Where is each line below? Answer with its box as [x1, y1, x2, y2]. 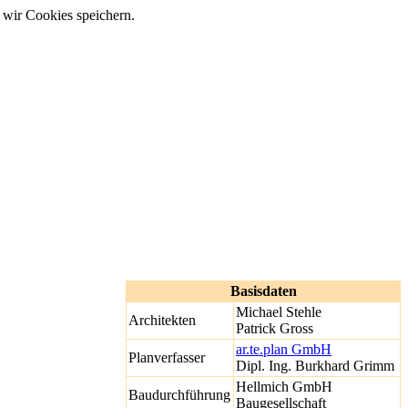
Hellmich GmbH [236, 378, 332, 394]
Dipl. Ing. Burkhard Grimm [236, 357, 394, 373]
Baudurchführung [128, 386, 230, 403]
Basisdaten [229, 282, 297, 299]
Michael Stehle [236, 303, 321, 320]
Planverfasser [128, 349, 205, 365]
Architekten [128, 311, 196, 328]
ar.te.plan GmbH [236, 341, 331, 357]
